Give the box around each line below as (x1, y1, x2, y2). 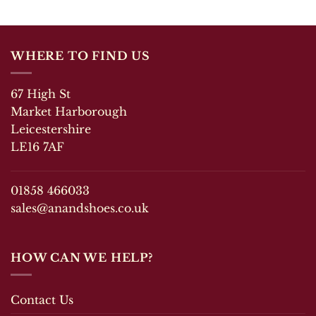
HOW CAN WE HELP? (11, 250, 153, 265)
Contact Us (11, 293, 73, 308)
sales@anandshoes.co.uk (11, 201, 149, 216)
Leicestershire (11, 122, 91, 137)
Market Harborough (11, 104, 127, 119)
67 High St (11, 87, 71, 102)
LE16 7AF (11, 140, 64, 154)
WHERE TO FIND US (11, 48, 150, 63)
